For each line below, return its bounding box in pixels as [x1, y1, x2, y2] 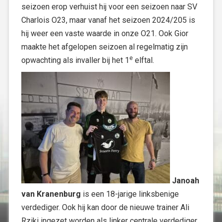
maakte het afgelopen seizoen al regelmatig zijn [21, 42, 188, 52]
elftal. [133, 55, 154, 65]
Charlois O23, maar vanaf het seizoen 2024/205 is [21, 15, 195, 25]
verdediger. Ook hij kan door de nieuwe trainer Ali [21, 203, 189, 212]
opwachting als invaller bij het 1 [21, 55, 129, 65]
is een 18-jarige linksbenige [81, 189, 179, 199]
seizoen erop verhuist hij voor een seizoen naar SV [21, 2, 197, 11]
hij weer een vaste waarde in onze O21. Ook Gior [21, 29, 188, 38]
